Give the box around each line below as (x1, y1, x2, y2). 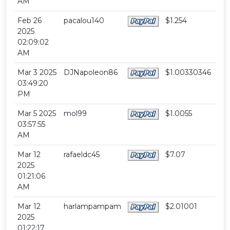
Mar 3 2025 (17, 68, 57, 78)
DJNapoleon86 (64, 68, 118, 78)
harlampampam (64, 202, 122, 212)
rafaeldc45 (64, 150, 100, 160)
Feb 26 (17, 16, 42, 26)
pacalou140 (64, 16, 105, 26)
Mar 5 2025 (17, 109, 56, 119)
